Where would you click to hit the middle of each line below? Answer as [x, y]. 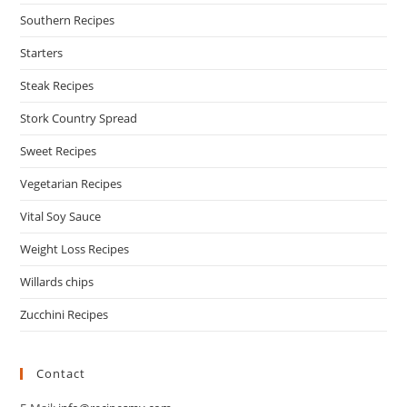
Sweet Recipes [59, 151]
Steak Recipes [57, 86]
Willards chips [57, 282]
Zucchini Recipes [65, 315]
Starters [42, 53]
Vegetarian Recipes [71, 184]
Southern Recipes [68, 20]
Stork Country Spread [79, 119]
